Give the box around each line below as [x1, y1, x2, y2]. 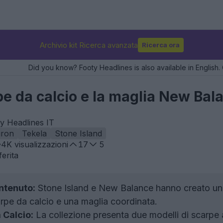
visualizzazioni [12, 139, 68, 149]
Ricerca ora [141, 40, 180, 49]
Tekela [22, 128, 47, 138]
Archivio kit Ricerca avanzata [39, 40, 138, 50]
